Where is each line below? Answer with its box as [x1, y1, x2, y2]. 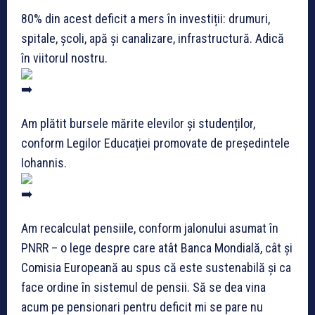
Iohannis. [21, 155, 67, 171]
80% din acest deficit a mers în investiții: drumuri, [21, 11, 270, 27]
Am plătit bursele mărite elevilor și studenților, [21, 116, 255, 131]
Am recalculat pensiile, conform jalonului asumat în [21, 221, 278, 236]
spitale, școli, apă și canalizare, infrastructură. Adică [21, 31, 284, 46]
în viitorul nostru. [21, 51, 108, 66]
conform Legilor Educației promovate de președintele [21, 136, 290, 151]
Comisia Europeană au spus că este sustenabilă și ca [21, 260, 291, 276]
